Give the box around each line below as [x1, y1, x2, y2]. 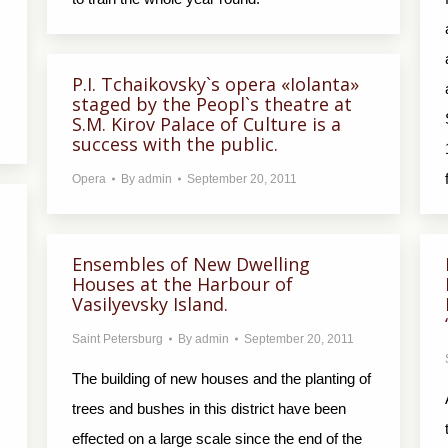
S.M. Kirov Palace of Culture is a [72, 112, 341, 136]
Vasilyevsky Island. [72, 292, 228, 316]
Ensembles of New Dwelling [72, 252, 310, 276]
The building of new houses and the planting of [72, 370, 371, 387]
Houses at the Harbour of [72, 272, 293, 296]
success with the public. [72, 132, 278, 156]
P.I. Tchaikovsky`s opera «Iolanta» [72, 72, 359, 96]
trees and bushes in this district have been [72, 400, 346, 417]
